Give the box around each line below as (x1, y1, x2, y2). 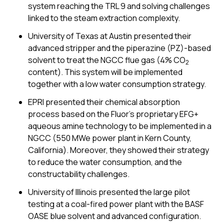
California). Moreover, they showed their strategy (28, 144, 209, 155)
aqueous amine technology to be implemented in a (28, 120, 211, 131)
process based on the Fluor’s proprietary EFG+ (28, 108, 198, 119)
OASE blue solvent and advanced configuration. (28, 210, 201, 221)
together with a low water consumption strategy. (28, 78, 206, 89)
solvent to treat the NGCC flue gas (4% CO (28, 54, 185, 65)
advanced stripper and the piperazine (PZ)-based (28, 42, 211, 53)
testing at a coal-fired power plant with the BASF (28, 198, 204, 209)
